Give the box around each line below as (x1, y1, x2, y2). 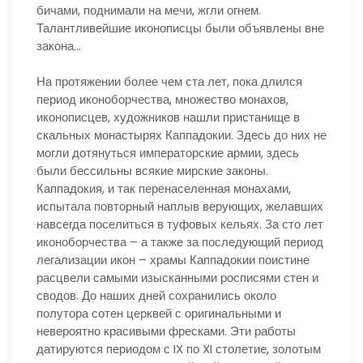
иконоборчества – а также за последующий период (36, 233, 323, 250)
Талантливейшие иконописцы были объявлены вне (36, 19, 324, 36)
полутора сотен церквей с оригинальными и (36, 305, 281, 322)
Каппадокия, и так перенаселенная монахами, (36, 180, 291, 197)
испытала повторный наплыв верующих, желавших (36, 198, 323, 215)
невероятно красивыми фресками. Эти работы (36, 322, 296, 340)
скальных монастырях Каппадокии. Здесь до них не (36, 126, 327, 143)
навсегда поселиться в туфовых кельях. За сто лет (36, 216, 323, 233)
